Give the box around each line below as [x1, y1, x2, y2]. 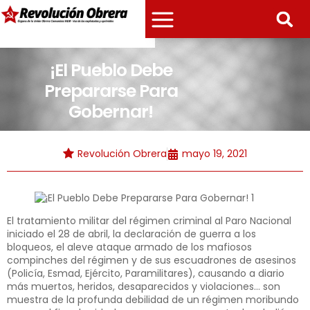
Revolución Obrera [77, 147, 167, 161]
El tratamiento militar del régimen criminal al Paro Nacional [7, 214, 291, 228]
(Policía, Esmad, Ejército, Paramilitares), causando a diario [7, 266, 284, 280]
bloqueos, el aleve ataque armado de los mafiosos [7, 240, 252, 254]
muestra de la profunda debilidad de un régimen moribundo [7, 293, 299, 307]
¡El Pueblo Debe [49, 58, 172, 82]
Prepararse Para [44, 79, 178, 103]
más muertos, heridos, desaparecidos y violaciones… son [7, 280, 280, 293]
